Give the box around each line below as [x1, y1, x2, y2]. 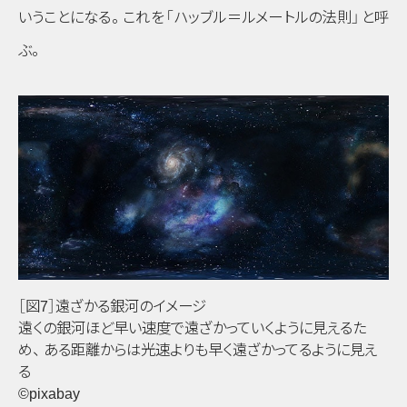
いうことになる [18, 8, 112, 25]
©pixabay [18, 384, 80, 402]
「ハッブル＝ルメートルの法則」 [165, 8, 361, 25]
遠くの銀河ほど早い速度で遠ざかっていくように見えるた [18, 319, 366, 336]
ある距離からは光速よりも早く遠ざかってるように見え [44, 341, 378, 358]
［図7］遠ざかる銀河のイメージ [18, 297, 206, 314]
